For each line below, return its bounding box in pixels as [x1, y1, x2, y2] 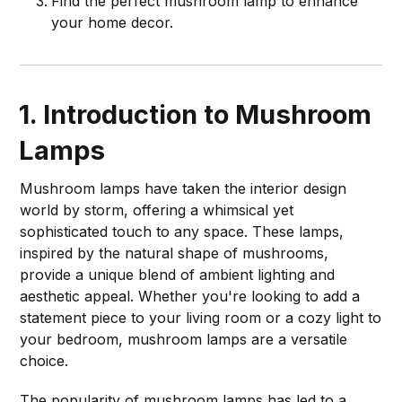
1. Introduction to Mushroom [19, 98, 372, 130]
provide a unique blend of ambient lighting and [20, 265, 336, 284]
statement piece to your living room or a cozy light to [20, 308, 382, 327]
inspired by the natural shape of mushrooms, [20, 243, 329, 262]
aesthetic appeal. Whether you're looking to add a [20, 286, 361, 305]
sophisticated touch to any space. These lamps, [20, 222, 345, 240]
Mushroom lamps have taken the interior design [20, 179, 347, 197]
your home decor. [51, 13, 174, 31]
